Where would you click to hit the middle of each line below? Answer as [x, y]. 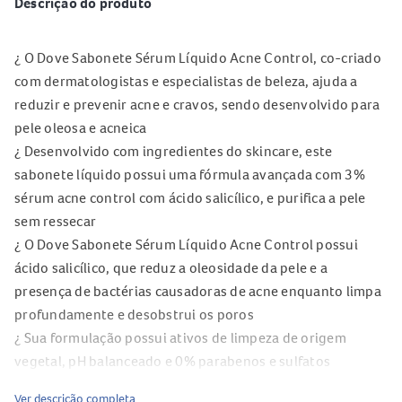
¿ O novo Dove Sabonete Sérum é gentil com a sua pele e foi [201, 384]
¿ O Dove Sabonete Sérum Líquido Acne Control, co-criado [198, 57]
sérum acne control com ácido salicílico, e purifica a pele [190, 197]
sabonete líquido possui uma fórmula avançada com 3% [190, 174]
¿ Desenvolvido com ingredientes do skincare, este [174, 151]
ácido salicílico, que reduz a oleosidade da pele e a [171, 267]
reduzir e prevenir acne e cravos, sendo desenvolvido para [197, 104]
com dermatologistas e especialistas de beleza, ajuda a [186, 81]
